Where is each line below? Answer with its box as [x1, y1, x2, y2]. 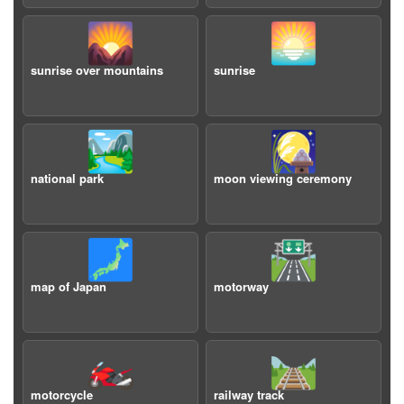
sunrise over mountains [31, 61, 163, 78]
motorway [214, 278, 269, 295]
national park [31, 170, 104, 187]
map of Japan [31, 278, 106, 295]
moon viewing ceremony [214, 170, 352, 187]
